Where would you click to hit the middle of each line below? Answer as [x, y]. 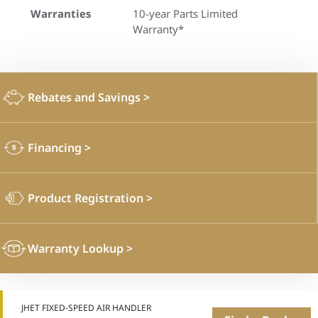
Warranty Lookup [77, 248]
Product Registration [87, 198]
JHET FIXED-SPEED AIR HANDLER [86, 307]
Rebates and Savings [86, 97]
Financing [56, 147]
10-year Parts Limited [185, 13]
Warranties [61, 13]
